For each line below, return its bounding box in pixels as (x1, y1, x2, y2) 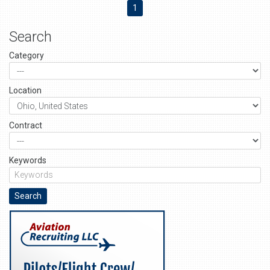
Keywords (9, 155, 46, 165)
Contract (9, 121, 42, 130)
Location (9, 86, 42, 95)
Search (9, 28, 52, 45)
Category (9, 51, 44, 60)
